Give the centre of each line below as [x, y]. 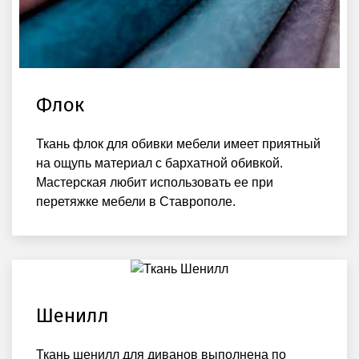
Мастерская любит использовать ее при [155, 182]
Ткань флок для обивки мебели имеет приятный [178, 143]
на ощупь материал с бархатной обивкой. [159, 163]
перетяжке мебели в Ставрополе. [136, 201]
